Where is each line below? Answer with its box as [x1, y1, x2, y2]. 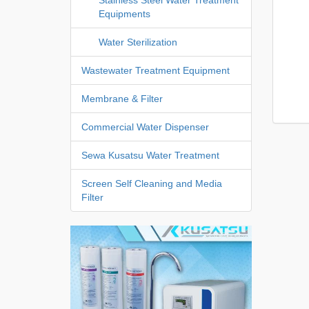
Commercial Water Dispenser [81, 121, 209, 132]
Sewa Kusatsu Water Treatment [81, 149, 219, 161]
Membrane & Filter [81, 92, 163, 104]
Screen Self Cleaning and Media [81, 177, 222, 189]
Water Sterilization [99, 36, 177, 48]
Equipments [99, 8, 150, 19]
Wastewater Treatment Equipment [81, 64, 230, 76]
